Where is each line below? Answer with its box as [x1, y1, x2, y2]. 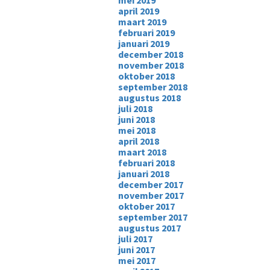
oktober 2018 [118, 70, 175, 82]
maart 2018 [118, 146, 166, 158]
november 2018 [118, 59, 184, 71]
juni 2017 [118, 243, 155, 256]
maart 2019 [118, 16, 166, 28]
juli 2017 [118, 233, 152, 245]
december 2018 [118, 48, 183, 60]
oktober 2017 [118, 200, 175, 212]
